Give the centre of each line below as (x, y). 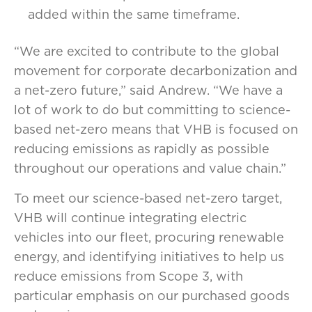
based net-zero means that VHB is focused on (156, 129)
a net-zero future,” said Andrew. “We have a (148, 90)
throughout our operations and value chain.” (150, 168)
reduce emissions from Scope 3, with (128, 276)
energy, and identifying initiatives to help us (149, 257)
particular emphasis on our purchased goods (152, 296)
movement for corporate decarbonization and (156, 71)
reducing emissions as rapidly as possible (142, 149)
